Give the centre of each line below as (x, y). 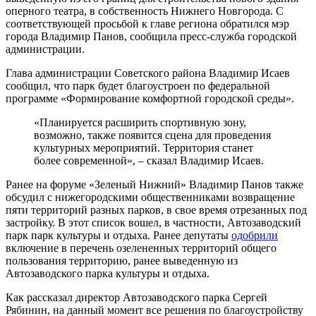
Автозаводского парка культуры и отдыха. (108, 273)
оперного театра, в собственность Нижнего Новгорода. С (145, 11)
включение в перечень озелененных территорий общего (141, 248)
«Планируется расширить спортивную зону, (140, 122)
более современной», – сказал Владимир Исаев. (149, 160)
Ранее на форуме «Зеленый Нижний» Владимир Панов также (154, 184)
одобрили (255, 235)
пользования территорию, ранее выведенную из (122, 260)
